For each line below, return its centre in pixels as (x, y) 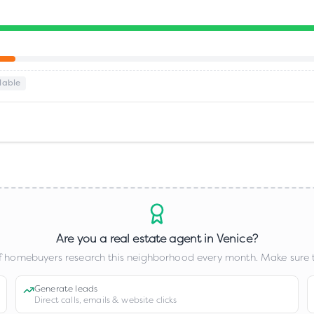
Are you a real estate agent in (136, 239)
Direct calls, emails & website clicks (106, 300)
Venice (234, 239)
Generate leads (66, 289)
